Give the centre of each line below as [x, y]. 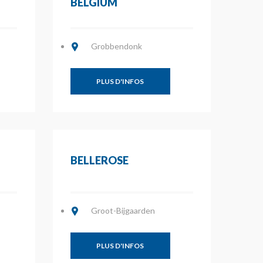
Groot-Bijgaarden [123, 210]
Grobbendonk [116, 46]
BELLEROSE [99, 160]
